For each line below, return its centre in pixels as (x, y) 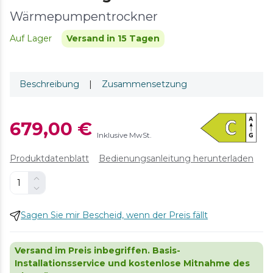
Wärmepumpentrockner (84, 17)
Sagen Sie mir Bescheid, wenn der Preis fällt (114, 215)
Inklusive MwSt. (124, 135)
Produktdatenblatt (49, 159)
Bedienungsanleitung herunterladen (176, 159)
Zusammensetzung (144, 84)
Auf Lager (31, 39)
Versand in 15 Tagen (113, 39)
